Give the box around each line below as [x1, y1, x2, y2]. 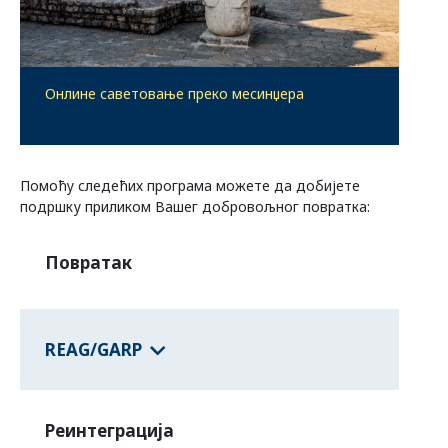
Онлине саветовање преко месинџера [45, 84, 304, 104]
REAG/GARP [45, 337, 142, 361]
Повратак [45, 251, 132, 275]
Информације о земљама [20, 107, 208, 126]
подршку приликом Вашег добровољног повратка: [20, 197, 370, 217]
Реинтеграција [45, 419, 174, 443]
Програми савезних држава [44, 24, 253, 43]
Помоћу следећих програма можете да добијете [20, 176, 360, 196]
